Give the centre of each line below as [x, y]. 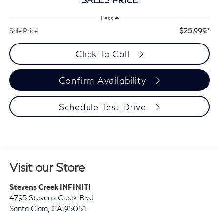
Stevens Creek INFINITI [50, 187]
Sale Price [23, 31]
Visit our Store [47, 167]
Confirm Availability [104, 80]
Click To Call [104, 54]
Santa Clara [28, 208]
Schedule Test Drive [104, 107]
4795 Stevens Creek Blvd [51, 198]
